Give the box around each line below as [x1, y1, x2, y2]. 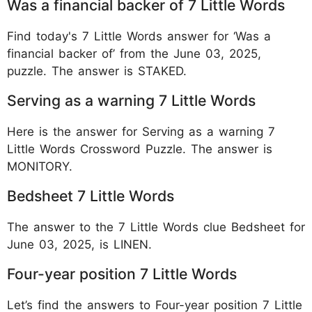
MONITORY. [7, 159, 72, 173]
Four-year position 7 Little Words [7, 264, 237, 283]
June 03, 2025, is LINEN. [7, 237, 152, 251]
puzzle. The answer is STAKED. [7, 63, 187, 78]
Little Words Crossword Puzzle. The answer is [7, 141, 272, 156]
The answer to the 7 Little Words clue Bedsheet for [7, 219, 305, 234]
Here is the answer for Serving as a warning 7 [7, 124, 275, 139]
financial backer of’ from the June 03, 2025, [7, 46, 261, 61]
